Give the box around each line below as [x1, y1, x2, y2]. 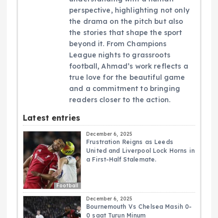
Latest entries [23, 113, 81, 123]
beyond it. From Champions [69, 39, 167, 49]
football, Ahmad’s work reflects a [69, 62, 188, 71]
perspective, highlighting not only [69, 6, 189, 15]
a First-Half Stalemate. [86, 156, 157, 163]
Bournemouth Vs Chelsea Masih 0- [86, 203, 192, 211]
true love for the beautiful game [69, 73, 185, 82]
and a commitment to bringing [69, 84, 181, 93]
